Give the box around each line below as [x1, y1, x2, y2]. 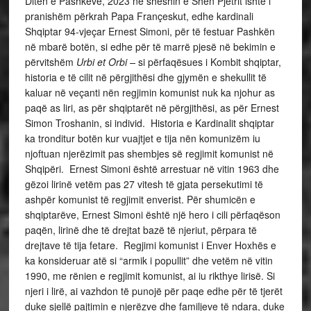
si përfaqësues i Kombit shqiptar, [137, 55, 281, 69]
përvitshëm [24, 55, 76, 69]
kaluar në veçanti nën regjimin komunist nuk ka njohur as [24, 85, 275, 100]
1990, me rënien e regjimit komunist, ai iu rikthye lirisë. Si [24, 269, 275, 283]
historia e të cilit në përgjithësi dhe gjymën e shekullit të [24, 70, 267, 85]
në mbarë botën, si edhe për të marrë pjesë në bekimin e [24, 40, 276, 54]
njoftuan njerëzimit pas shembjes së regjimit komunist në [24, 146, 274, 161]
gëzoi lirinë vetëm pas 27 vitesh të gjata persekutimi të [24, 177, 263, 192]
